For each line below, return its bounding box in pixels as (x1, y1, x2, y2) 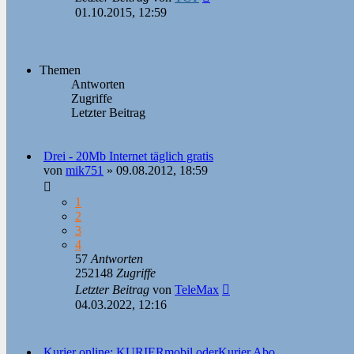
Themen (40, 63, 81, 77)
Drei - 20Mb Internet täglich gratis (43, 149, 213, 164)
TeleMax (175, 283, 219, 297)
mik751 (66, 164, 104, 178)
